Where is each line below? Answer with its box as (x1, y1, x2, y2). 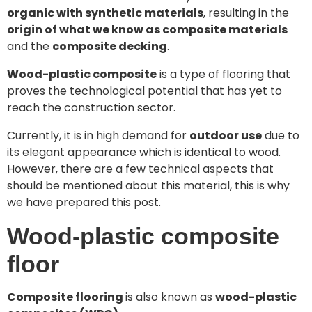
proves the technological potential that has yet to (7, 83, 282, 99)
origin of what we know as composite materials (7, 22, 288, 38)
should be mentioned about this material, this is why (7, 178, 290, 194)
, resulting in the (203, 5, 289, 21)
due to (262, 127, 299, 143)
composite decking (52, 38, 167, 54)
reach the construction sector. (7, 100, 175, 116)
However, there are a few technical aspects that (7, 161, 274, 177)
